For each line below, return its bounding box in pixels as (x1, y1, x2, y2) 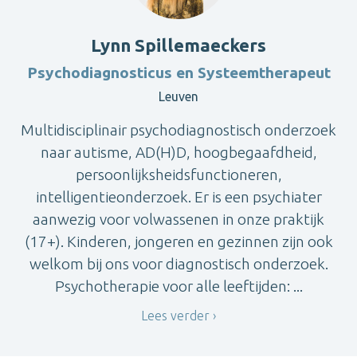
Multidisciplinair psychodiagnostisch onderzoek (21, 120, 336, 139)
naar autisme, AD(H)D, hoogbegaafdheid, (40, 143, 317, 161)
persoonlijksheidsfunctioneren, (75, 165, 282, 183)
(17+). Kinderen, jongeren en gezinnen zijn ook (24, 232, 333, 250)
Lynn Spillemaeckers (91, 34, 266, 55)
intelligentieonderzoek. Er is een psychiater (35, 187, 322, 206)
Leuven (159, 88, 198, 104)
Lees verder (141, 308, 210, 324)
